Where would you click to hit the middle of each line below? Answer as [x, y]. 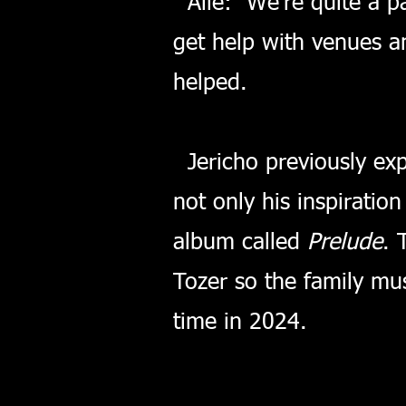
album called [240, 243]
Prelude [345, 243]
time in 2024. [240, 323]
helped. [210, 84]
